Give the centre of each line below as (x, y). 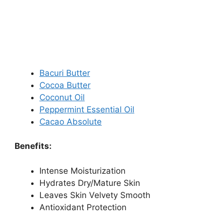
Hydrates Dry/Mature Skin (90, 183)
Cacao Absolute (71, 121)
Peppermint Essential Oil (87, 109)
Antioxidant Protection (83, 207)
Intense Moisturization (82, 171)
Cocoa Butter (65, 85)
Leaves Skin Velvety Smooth (95, 195)
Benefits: (33, 146)
